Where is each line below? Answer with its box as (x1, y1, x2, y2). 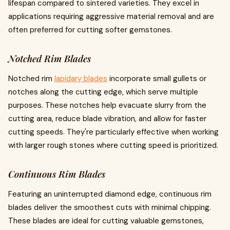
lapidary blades (54, 73, 107, 84)
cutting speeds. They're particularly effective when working (8, 127, 219, 137)
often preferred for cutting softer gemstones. (8, 25, 172, 35)
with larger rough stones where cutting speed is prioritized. (8, 140, 218, 150)
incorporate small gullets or (107, 73, 206, 84)
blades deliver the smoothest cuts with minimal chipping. (8, 202, 211, 213)
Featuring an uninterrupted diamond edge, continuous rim (8, 189, 212, 199)
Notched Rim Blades (8, 52, 91, 65)
